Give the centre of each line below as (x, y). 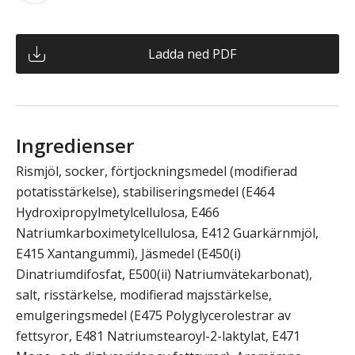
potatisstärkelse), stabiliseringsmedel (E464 (145, 192)
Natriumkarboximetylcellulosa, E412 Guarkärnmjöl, (167, 233)
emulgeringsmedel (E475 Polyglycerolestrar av (153, 316)
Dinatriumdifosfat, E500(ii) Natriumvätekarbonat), (164, 275)
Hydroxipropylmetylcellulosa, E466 (118, 213)
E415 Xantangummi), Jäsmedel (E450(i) (128, 254)
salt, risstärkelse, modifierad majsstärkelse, (144, 295)
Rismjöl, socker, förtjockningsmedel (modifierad (157, 172)
